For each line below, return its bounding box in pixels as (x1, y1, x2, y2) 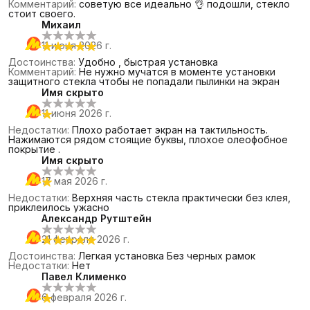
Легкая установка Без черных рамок (78, 250, 255, 262)
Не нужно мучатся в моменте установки (79, 66, 275, 77)
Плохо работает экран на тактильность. (72, 124, 268, 136)
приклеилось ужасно (8, 201, 109, 213)
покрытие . (8, 143, 60, 155)
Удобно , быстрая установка (78, 56, 218, 68)
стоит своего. (8, 8, 75, 19)
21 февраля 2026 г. (42, 233, 129, 245)
